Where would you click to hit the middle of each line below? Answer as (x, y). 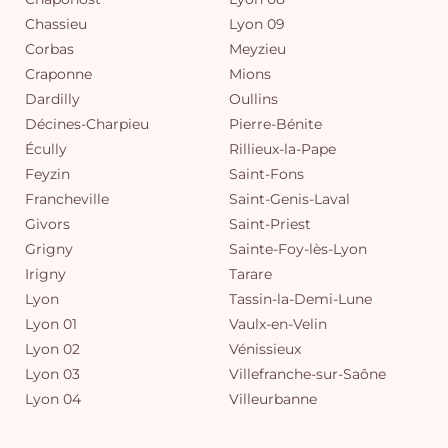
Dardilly (52, 99)
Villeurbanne (273, 399)
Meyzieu (257, 49)
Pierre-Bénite (275, 124)
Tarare (250, 274)
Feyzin (47, 174)
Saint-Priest (270, 224)
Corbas (49, 49)
